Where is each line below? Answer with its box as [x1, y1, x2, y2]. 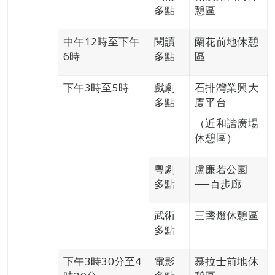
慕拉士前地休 [195, 254, 258, 268]
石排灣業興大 [195, 80, 258, 95]
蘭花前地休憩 [195, 34, 258, 48]
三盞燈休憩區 [195, 208, 258, 222]
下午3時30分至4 [63, 254, 142, 268]
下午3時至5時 [63, 80, 130, 95]
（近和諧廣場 [195, 116, 258, 130]
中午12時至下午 [63, 34, 140, 48]
